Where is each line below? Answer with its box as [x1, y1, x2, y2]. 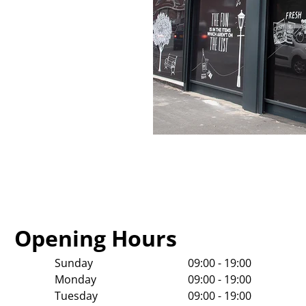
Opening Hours [14, 223, 178, 253]
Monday [54, 271, 96, 287]
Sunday [54, 255, 93, 270]
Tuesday [54, 288, 98, 303]
